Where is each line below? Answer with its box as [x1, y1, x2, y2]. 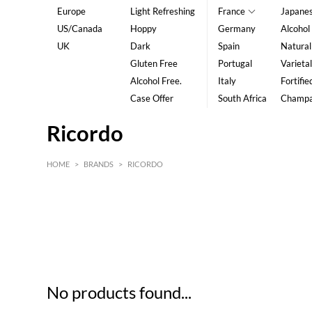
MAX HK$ [240, 217, 274, 226]
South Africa [217, 93, 267, 104]
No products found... [47, 282, 192, 302]
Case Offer [130, 93, 173, 104]
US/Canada [57, 23, 103, 34]
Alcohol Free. [130, 75, 182, 86]
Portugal [217, 58, 252, 69]
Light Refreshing [130, 6, 195, 17]
